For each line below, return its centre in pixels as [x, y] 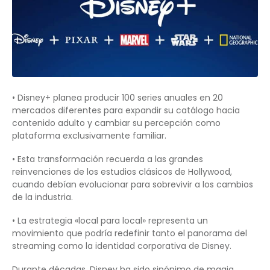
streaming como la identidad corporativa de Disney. [122, 246]
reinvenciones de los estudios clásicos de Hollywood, [122, 171]
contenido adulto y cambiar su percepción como [116, 123]
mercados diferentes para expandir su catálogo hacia [126, 110]
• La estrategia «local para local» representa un [110, 220]
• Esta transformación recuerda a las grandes [108, 159]
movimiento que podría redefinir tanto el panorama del [130, 233]
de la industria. [42, 197]
